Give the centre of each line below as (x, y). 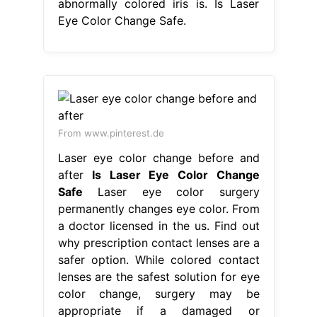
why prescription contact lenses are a (158, 243)
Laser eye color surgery (171, 192)
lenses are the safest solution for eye (158, 277)
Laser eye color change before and (158, 158)
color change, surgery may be (158, 294)
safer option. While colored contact (158, 260)
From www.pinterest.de (111, 133)
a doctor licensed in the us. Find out (158, 226)
